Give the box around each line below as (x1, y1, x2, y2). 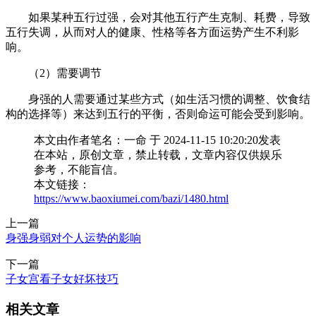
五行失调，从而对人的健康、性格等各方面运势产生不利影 (6, 25, 299, 38)
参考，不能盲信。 (34, 163, 124, 176)
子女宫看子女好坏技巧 (6, 272, 119, 285)
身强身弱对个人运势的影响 (6, 231, 141, 244)
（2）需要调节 (28, 66, 102, 79)
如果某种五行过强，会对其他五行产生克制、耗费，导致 (28, 11, 310, 23)
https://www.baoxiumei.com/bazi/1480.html (34, 192, 229, 205)
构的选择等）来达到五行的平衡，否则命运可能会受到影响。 (6, 107, 310, 120)
